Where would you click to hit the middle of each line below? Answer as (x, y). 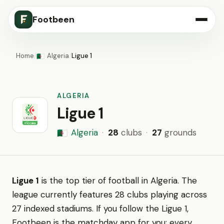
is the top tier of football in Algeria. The (118, 180)
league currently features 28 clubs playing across (109, 194)
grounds (179, 132)
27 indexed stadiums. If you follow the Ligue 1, (100, 208)
